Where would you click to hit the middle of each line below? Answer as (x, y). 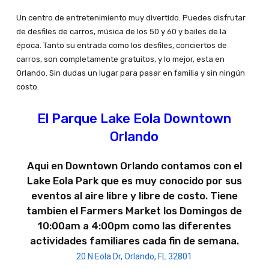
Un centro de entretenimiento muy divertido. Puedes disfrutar (131, 18)
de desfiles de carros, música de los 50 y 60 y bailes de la (121, 32)
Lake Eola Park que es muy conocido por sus (134, 181)
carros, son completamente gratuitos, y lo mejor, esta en (120, 59)
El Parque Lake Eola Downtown (134, 119)
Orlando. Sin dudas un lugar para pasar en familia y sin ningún (130, 73)
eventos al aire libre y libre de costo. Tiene (134, 196)
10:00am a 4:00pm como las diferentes (134, 226)
